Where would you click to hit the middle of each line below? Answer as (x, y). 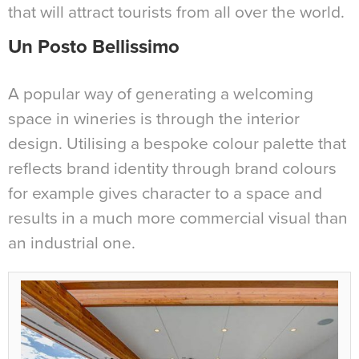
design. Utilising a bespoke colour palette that (177, 143)
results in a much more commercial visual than (178, 218)
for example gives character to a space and (165, 193)
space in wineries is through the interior (154, 119)
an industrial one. (72, 243)
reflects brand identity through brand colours (172, 168)
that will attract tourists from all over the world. (176, 12)
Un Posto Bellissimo (94, 46)
